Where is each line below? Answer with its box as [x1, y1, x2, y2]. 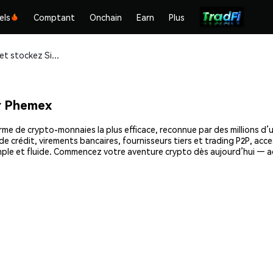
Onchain [90, 12, 122, 23]
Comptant [34, 12, 76, 23]
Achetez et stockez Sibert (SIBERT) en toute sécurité [52, 49, 59, 60]
